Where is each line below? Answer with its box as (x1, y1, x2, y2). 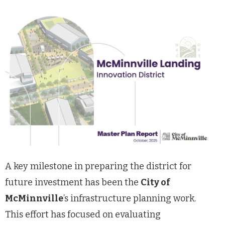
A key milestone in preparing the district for (5, 160, 191, 172)
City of (141, 176, 170, 188)
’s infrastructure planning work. (63, 192, 196, 204)
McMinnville (5, 192, 63, 204)
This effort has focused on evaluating (5, 208, 161, 220)
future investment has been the (5, 176, 141, 188)
